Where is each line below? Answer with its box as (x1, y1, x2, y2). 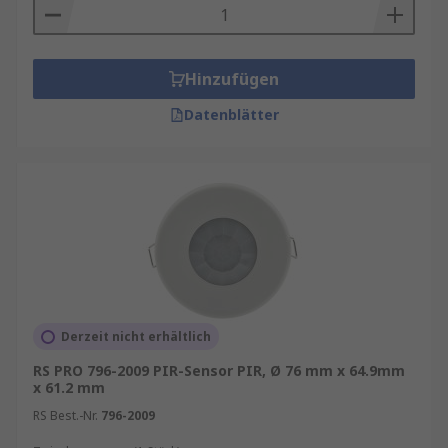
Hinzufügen (185, 68, 279, 90)
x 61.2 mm (33, 378, 105, 397)
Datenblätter (183, 105, 279, 124)
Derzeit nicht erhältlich (61, 328, 211, 345)
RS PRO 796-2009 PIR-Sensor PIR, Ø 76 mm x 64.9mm (33, 361, 405, 380)
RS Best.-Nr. (33, 407, 98, 424)
